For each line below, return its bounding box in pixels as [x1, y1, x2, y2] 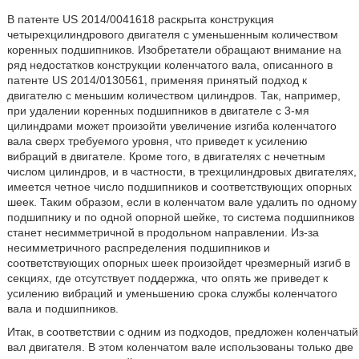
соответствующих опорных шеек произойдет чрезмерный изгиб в [6, 256, 350, 269]
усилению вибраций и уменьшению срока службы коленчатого [6, 287, 337, 300]
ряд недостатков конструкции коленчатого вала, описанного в [6, 58, 333, 71]
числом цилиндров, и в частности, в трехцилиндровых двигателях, [6, 165, 357, 178]
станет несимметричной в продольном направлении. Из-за [6, 226, 319, 239]
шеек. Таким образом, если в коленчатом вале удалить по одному [6, 196, 357, 208]
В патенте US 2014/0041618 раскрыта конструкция [6, 13, 274, 26]
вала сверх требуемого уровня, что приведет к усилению [6, 135, 308, 147]
